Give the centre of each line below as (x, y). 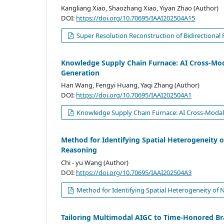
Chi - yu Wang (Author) (95, 163)
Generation (80, 72)
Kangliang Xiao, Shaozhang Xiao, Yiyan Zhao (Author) (140, 8)
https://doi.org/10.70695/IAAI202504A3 (134, 173)
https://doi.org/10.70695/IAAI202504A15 (135, 18)
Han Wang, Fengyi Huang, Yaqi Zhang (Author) (130, 85)
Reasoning (79, 150)
